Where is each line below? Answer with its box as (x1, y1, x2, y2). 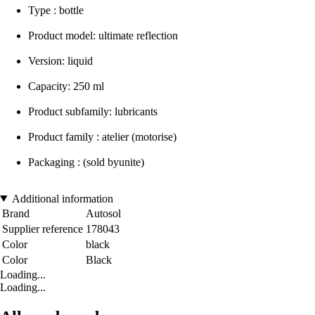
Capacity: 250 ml (28, 79, 104, 92)
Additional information (11, 192, 113, 205)
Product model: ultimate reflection (28, 29, 178, 41)
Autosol (86, 207, 121, 219)
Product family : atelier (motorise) (28, 130, 176, 143)
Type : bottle (28, 4, 84, 16)
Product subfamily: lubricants (28, 105, 157, 117)
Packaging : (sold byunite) (28, 155, 144, 168)
